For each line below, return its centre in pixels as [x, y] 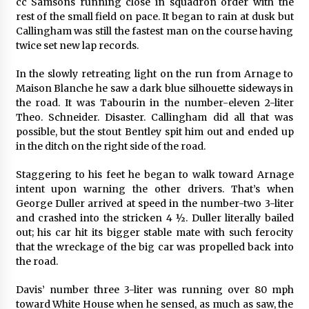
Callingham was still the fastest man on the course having [154, 31]
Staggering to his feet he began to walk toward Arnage [154, 174]
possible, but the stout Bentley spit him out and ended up [154, 131]
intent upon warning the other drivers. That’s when [154, 189]
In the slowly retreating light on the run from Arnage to [154, 73]
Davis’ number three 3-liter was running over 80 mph [154, 289]
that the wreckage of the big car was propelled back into [154, 247]
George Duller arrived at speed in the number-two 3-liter [154, 203]
